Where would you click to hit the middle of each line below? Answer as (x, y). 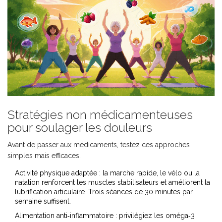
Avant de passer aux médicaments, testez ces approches (99, 145)
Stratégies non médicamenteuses (100, 115)
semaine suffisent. (43, 201)
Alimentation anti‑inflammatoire (64, 216)
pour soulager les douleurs (80, 128)
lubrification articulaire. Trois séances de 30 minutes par (104, 192)
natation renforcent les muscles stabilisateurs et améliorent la (112, 183)
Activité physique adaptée (56, 173)
